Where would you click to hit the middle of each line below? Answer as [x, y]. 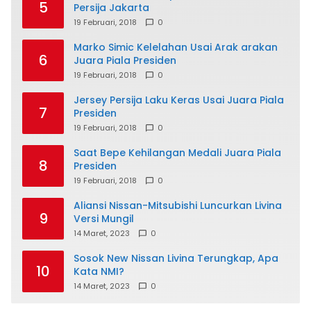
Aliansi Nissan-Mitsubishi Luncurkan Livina [178, 206]
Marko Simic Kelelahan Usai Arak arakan [176, 48]
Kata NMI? [99, 272]
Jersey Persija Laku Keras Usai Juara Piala [179, 100]
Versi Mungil [104, 219]
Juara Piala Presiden [125, 61]
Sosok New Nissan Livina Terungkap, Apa [176, 259]
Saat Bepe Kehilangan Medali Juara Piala [177, 153]
